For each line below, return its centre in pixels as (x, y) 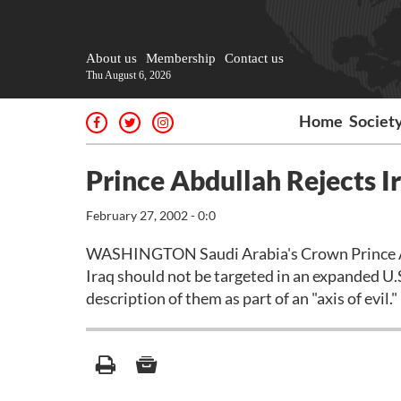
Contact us (254, 58)
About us (111, 58)
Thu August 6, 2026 (128, 75)
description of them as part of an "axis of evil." (242, 298)
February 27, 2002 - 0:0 (151, 215)
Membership (181, 58)
